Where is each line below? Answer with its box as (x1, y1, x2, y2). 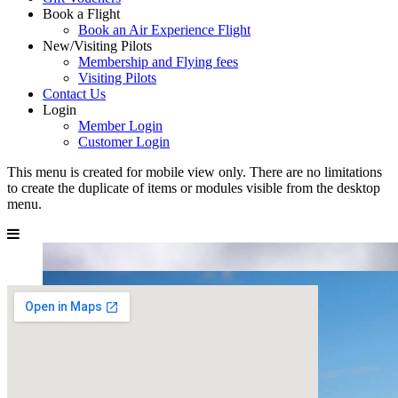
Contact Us (43, 86, 106, 102)
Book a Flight (43, 6, 120, 22)
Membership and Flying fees (78, 54, 238, 70)
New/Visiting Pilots (43, 38, 152, 54)
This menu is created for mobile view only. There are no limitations (7, 164, 382, 180)
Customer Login (78, 134, 170, 150)
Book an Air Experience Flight (78, 22, 251, 38)
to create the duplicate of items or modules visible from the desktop (7, 180, 380, 196)
